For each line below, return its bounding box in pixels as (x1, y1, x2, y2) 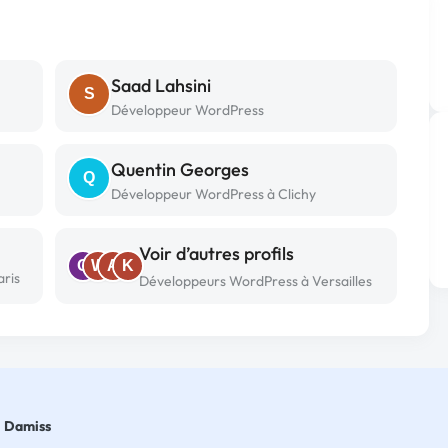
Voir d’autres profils (139, 242, 294, 265)
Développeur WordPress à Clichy (111, 185, 316, 203)
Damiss (4, 417, 51, 435)
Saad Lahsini (111, 74, 211, 97)
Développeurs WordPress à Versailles (139, 272, 372, 290)
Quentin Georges (111, 158, 249, 181)
